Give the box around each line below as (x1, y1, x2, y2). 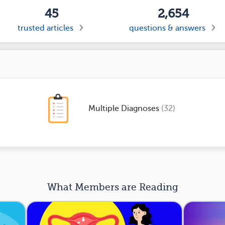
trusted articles (18, 24, 74, 33)
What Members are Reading (47, 182, 178, 193)
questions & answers (129, 24, 206, 33)
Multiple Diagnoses (88, 104, 161, 113)
